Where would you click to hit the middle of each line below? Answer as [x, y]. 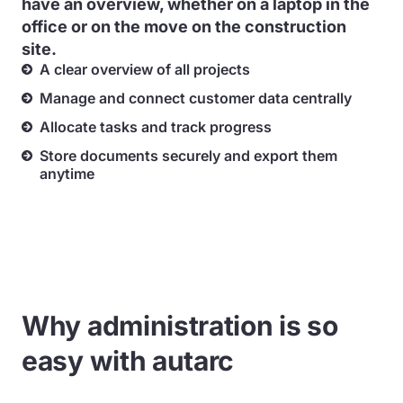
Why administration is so [180, 326]
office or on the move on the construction [184, 27]
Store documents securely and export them [188, 156]
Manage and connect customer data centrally [196, 98]
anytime [67, 174]
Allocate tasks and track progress [156, 127]
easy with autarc [128, 361]
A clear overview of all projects [145, 69]
